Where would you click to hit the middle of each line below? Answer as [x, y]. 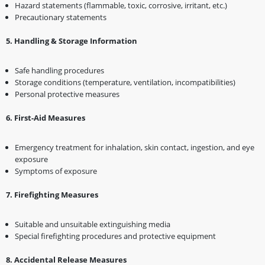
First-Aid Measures [49, 117]
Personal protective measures [67, 94]
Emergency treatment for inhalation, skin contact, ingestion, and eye [135, 147]
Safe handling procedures [59, 70]
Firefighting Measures [55, 194]
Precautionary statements [61, 17]
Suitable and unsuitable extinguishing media [93, 224]
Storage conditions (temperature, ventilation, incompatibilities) [125, 82]
